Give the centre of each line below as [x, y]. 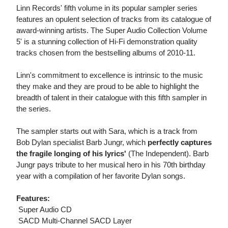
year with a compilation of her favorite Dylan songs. [101, 176]
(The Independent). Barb [168, 154]
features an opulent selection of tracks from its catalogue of [114, 19]
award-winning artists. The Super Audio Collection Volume [112, 31]
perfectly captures [180, 142]
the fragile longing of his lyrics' [72, 154]
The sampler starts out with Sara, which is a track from [107, 131]
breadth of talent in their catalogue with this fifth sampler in [111, 98]
